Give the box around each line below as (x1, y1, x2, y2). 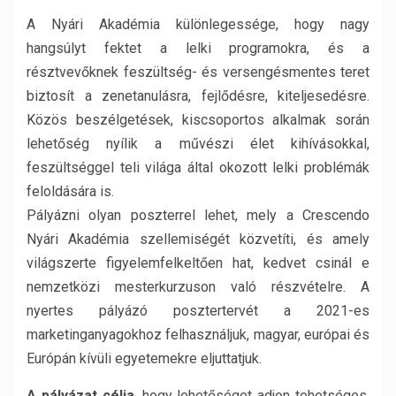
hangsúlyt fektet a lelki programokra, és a (27, 40, 369, 57)
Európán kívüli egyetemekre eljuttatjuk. (27, 350, 262, 367)
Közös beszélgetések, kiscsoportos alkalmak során (27, 111, 369, 128)
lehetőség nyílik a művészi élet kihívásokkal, (27, 135, 369, 152)
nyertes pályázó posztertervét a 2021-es (27, 302, 369, 319)
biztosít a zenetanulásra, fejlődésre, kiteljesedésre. (27, 88, 369, 104)
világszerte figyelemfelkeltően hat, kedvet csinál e (27, 255, 369, 271)
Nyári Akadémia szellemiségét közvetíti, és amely (27, 231, 369, 247)
